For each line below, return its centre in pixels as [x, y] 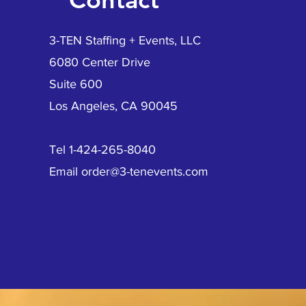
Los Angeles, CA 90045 [113, 106]
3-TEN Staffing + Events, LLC [125, 40]
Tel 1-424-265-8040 [102, 150]
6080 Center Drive [100, 62]
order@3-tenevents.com [145, 171]
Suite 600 [76, 84]
